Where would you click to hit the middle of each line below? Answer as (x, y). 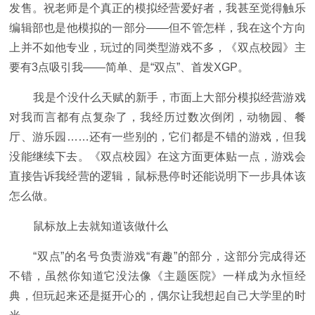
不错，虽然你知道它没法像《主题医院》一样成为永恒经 (157, 276)
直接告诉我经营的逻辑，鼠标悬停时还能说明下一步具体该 (157, 176)
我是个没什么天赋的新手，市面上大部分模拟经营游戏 (169, 98)
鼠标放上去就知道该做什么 (101, 226)
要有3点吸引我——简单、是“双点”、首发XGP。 (129, 67)
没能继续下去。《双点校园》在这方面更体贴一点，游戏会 (157, 157)
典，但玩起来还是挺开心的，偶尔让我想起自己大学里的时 (157, 296)
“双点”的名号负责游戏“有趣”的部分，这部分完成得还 (169, 257)
